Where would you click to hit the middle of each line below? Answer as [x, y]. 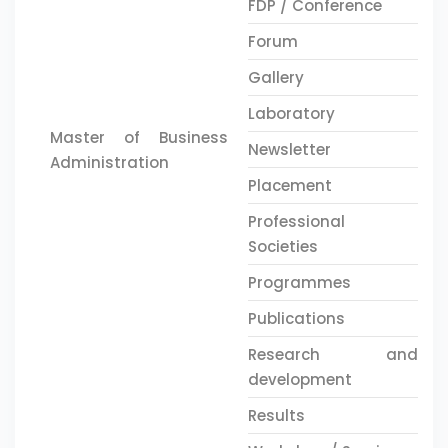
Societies [282, 246]
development [299, 379]
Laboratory [291, 113]
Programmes [299, 282]
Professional [296, 221]
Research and [332, 354]
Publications [296, 318]
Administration [109, 162]
